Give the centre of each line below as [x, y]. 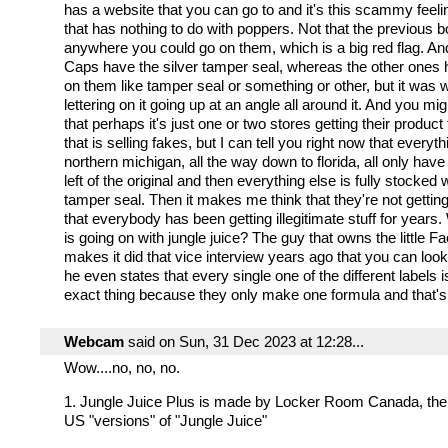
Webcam [94, 341]
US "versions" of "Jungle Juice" [165, 420]
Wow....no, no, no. [122, 367]
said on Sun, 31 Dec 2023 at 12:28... [244, 341]
